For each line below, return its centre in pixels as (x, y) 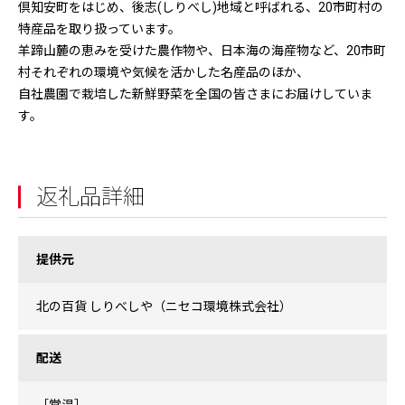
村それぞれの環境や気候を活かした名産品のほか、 (164, 72)
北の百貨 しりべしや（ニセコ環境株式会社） (164, 306)
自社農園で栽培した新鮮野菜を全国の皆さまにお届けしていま (195, 94)
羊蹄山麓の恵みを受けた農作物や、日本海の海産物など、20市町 (202, 51)
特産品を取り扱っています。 (99, 29)
